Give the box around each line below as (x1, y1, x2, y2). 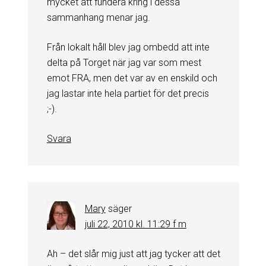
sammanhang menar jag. (46, 11, 150, 23)
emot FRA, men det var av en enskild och (46, 72, 217, 84)
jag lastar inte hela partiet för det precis (46, 87, 209, 99)
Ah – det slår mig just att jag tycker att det (46, 248, 220, 259)
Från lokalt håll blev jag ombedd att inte (46, 41, 210, 53)
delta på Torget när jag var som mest (46, 56, 201, 68)
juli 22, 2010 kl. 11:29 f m (84, 218, 186, 230)
